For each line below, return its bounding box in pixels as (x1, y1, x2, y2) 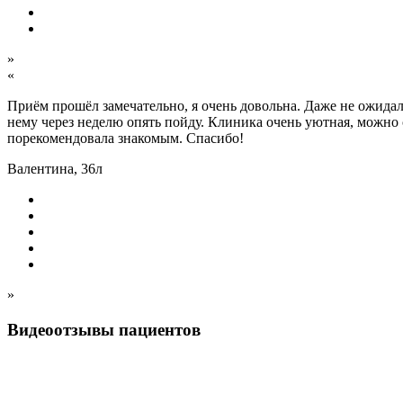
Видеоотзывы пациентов (7, 320, 201, 340)
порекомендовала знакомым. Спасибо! (7, 130, 244, 147)
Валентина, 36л (7, 161, 103, 177)
